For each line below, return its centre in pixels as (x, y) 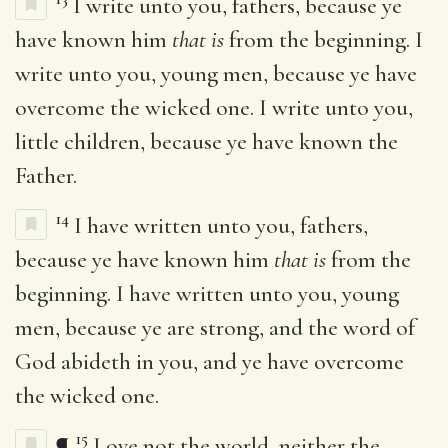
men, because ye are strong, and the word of (215, 327)
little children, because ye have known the (206, 141)
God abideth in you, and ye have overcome (209, 361)
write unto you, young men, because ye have (216, 73)
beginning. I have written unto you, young (207, 293)
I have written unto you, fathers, (221, 225)
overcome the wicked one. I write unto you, (214, 107)
